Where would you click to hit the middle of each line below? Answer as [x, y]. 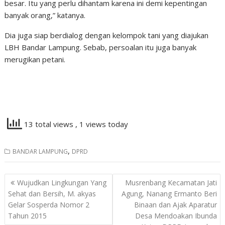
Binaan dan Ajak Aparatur [175, 204]
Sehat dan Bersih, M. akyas [52, 193]
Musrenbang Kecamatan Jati [171, 182]
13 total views [49, 124]
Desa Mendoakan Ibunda [176, 215]
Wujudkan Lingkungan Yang [62, 182]
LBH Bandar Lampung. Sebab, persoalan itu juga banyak [101, 47]
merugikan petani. [35, 59]
